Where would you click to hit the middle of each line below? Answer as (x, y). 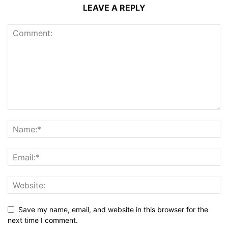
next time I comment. (43, 220)
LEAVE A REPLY (114, 7)
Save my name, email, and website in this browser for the (113, 209)
